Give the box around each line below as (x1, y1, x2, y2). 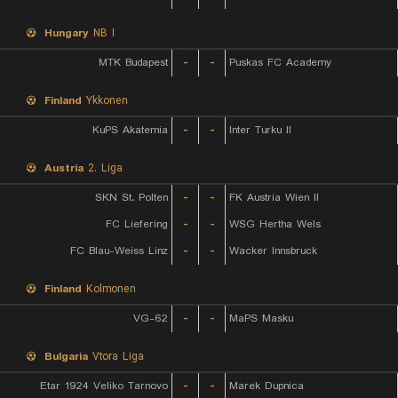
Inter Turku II (229, 122, 291, 139)
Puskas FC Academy (229, 54, 331, 71)
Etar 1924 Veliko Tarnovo (40, 378, 168, 394)
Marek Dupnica (229, 378, 304, 394)
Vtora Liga (88, 348, 144, 365)
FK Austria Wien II (229, 189, 319, 206)
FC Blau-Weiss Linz (70, 243, 168, 259)
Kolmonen (82, 281, 136, 298)
